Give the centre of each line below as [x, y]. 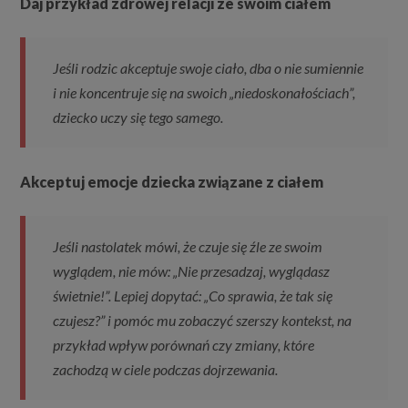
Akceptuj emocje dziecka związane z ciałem [172, 182]
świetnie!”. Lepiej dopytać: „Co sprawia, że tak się [193, 296]
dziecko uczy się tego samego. [138, 117]
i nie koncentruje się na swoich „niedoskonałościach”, [204, 93]
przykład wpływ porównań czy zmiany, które [184, 345]
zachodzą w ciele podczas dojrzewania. [166, 370]
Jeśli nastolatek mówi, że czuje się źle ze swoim [188, 247]
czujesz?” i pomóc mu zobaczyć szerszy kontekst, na [203, 321]
